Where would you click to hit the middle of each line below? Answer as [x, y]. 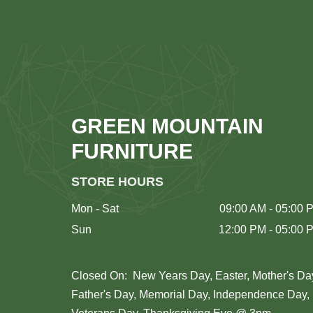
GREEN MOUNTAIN [167, 126]
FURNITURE [132, 151]
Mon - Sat [95, 208]
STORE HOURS [117, 181]
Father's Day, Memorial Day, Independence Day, [190, 294]
